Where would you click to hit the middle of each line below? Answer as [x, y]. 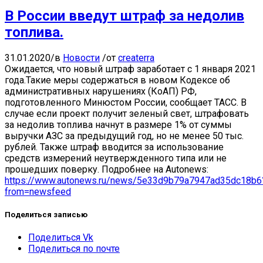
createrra [136, 58]
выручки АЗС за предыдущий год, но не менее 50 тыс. [124, 136]
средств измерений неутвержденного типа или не [116, 158]
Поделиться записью [46, 214]
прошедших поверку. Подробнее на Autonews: [107, 169]
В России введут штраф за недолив [124, 16]
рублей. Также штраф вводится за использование [114, 147]
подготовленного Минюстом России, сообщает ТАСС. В [126, 102]
